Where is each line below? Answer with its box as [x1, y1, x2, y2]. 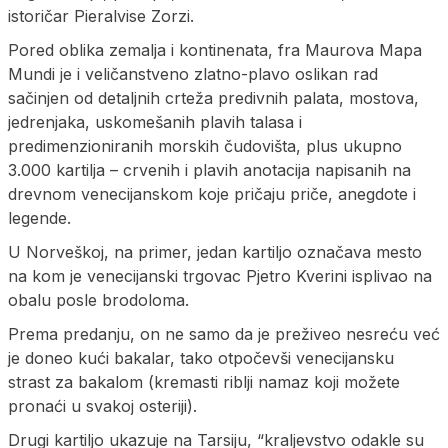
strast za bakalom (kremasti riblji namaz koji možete [8, 371, 400, 392]
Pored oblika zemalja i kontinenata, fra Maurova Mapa [8, 39, 422, 60]
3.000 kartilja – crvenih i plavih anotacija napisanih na [8, 159, 411, 180]
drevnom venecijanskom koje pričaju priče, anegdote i [8, 183, 416, 204]
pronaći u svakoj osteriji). [8, 395, 197, 416]
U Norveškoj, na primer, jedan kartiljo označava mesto [8, 241, 422, 262]
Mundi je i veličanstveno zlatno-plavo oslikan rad [8, 63, 378, 84]
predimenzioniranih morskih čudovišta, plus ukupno [8, 135, 402, 156]
